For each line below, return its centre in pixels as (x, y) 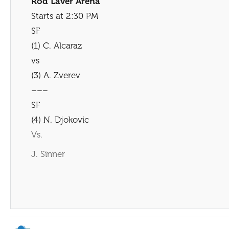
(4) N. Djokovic (60, 120)
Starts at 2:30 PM (65, 16)
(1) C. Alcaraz (56, 45)
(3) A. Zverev (56, 75)
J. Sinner (48, 154)
